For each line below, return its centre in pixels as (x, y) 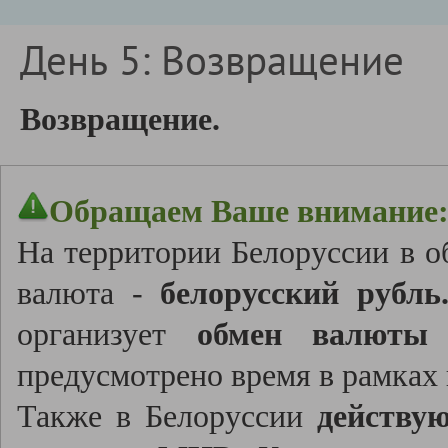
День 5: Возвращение (212, 60)
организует (107, 334)
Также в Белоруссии (167, 416)
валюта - (89, 293)
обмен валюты (312, 334)
